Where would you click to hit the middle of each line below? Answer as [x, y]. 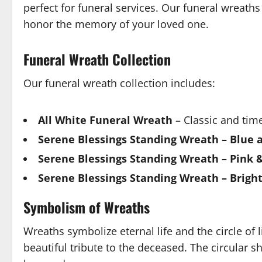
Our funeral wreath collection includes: [119, 83]
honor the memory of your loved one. [116, 24]
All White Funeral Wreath [105, 120]
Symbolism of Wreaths [87, 207]
